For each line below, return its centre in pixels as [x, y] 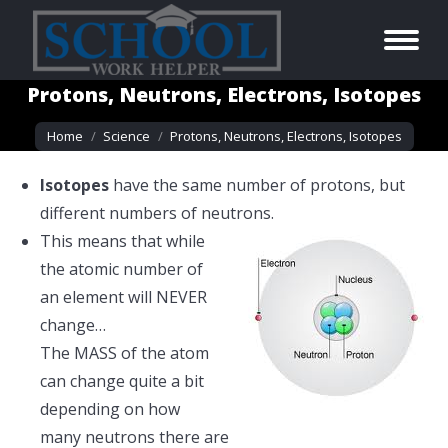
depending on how [110, 409]
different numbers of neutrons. [157, 213]
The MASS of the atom [124, 353]
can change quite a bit [122, 381]
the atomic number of [121, 269]
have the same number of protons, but [257, 185]
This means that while [122, 241]
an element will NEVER [123, 297]
